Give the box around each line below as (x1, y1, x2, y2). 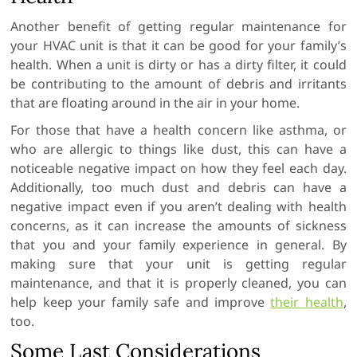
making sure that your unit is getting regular (10, 255, 347, 273)
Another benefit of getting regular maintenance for (10, 18, 347, 36)
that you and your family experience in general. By (10, 236, 347, 254)
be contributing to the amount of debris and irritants (10, 75, 347, 93)
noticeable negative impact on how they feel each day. (10, 159, 347, 178)
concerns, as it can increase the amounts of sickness (10, 217, 347, 235)
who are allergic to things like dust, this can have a (10, 140, 347, 159)
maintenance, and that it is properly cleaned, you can (10, 274, 347, 292)
